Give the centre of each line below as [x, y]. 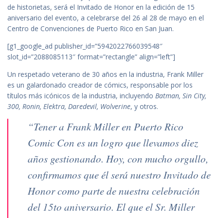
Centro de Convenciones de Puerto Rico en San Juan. [91, 28]
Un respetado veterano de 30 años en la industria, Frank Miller [105, 74]
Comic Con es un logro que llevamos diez [113, 142]
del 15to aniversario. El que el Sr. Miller [111, 207]
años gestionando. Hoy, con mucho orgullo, [118, 158]
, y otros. [144, 106]
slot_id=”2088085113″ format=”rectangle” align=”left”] [91, 56]
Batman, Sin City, [181, 95]
